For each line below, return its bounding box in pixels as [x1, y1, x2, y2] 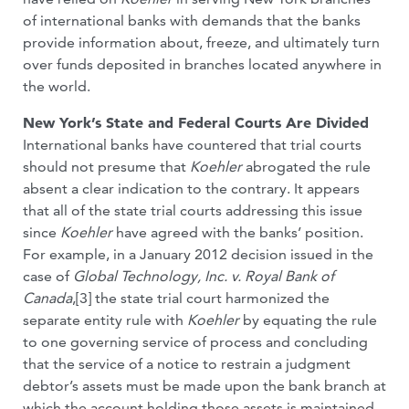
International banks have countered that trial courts [23, 136, 362, 153]
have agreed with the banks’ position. [116, 224, 363, 241]
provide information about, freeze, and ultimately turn [23, 34, 380, 51]
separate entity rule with [23, 311, 187, 329]
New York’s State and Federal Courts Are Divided [23, 114, 369, 131]
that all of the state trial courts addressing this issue [23, 202, 362, 219]
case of [23, 267, 73, 285]
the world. [23, 78, 90, 95]
